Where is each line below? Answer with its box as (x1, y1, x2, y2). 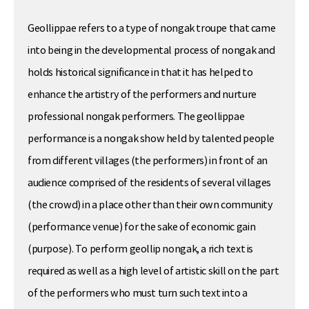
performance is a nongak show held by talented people (28, 132, 275, 145)
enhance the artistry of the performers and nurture (28, 88, 257, 101)
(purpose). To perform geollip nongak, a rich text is (28, 242, 254, 255)
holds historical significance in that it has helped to (28, 66, 253, 79)
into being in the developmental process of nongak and (28, 43, 275, 57)
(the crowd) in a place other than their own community (28, 198, 273, 211)
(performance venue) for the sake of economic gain (28, 220, 256, 233)
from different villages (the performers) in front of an (28, 154, 268, 167)
